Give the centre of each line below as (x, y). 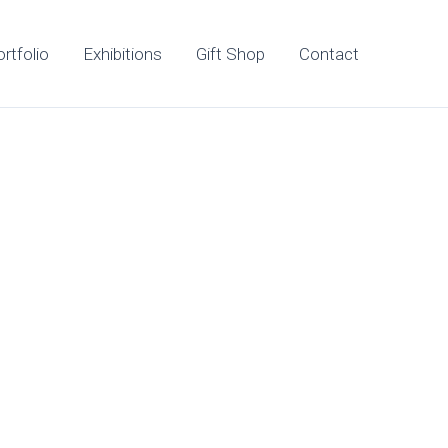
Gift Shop (230, 53)
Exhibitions (122, 53)
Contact (329, 53)
